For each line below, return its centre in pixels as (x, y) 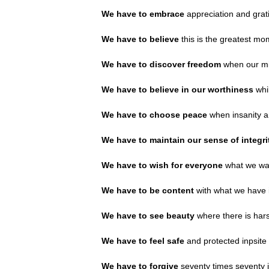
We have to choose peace (154, 114)
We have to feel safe (144, 240)
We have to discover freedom (161, 64)
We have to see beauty (149, 215)
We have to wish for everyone (163, 165)
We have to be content (149, 190)
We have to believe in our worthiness (177, 89)
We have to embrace (143, 14)
